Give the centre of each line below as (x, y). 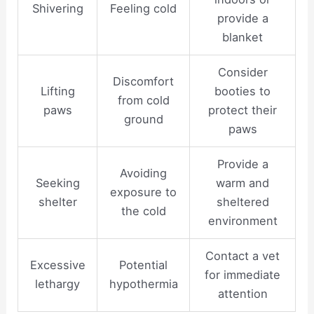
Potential (144, 265)
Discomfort (144, 81)
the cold (143, 211)
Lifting (57, 91)
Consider (243, 72)
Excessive (57, 265)
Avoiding (144, 173)
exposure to (144, 192)
